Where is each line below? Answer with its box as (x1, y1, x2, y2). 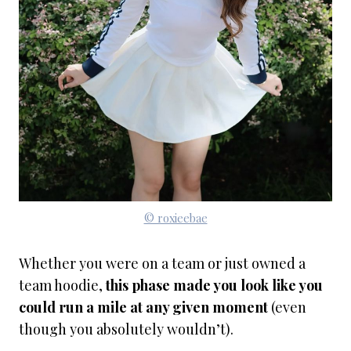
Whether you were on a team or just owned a (19, 254, 306, 273)
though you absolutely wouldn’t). (19, 320, 233, 338)
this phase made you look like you (103, 276, 323, 295)
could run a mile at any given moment (19, 298, 268, 317)
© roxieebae (143, 210, 208, 226)
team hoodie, (19, 276, 103, 295)
